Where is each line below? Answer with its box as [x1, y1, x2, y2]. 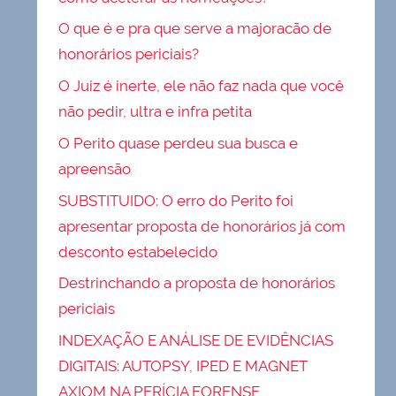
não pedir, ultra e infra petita [58, 103, 253, 121]
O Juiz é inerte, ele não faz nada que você [58, 77, 345, 95]
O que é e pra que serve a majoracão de [58, 19, 332, 38]
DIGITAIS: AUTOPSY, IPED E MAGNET [58, 357, 308, 376]
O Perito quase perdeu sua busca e [58, 133, 299, 152]
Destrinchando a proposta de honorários [58, 274, 336, 293]
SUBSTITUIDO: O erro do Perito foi [58, 191, 294, 209]
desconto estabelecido [58, 242, 218, 261]
